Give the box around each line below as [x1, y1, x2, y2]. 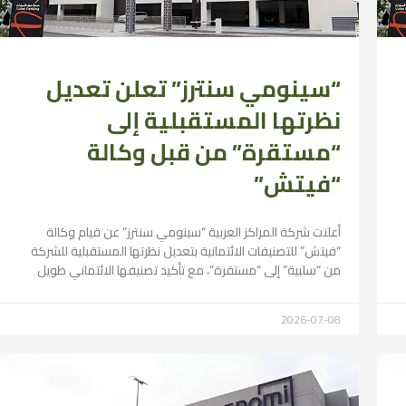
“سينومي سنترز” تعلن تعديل [46, 66, 342, 110]
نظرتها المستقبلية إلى [107, 98, 342, 141]
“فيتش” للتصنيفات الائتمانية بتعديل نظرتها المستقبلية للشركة [31, 238, 342, 263]
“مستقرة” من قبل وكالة [87, 130, 342, 173]
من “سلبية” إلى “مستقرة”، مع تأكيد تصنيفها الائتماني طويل [37, 257, 342, 282]
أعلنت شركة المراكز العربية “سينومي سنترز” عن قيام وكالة [46, 219, 342, 244]
